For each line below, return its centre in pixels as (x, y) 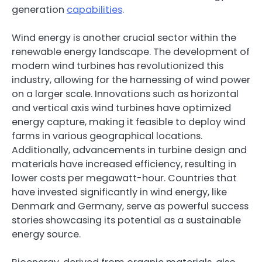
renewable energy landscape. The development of (131, 51)
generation (39, 9)
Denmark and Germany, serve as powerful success (130, 206)
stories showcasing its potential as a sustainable (126, 220)
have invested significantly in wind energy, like (119, 192)
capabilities (94, 9)
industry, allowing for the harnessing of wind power (131, 80)
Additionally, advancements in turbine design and (129, 150)
